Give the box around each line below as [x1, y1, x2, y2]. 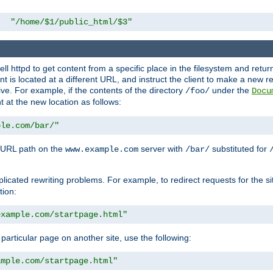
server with [138, 144, 185, 154]
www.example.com [65, 144, 138, 155]
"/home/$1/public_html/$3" [10, 16, 132, 27]
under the [210, 85, 252, 96]
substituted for [210, 144, 269, 154]
